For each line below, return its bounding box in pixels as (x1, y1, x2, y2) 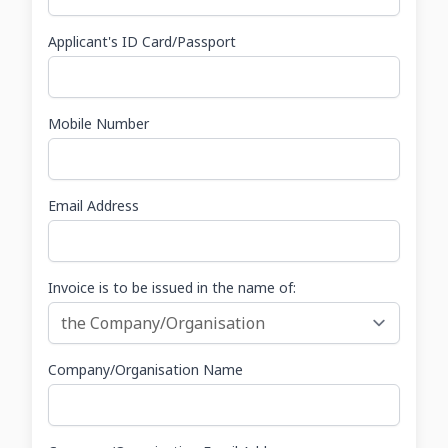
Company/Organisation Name (48, 360, 243, 379)
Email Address (48, 196, 139, 215)
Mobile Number (48, 114, 149, 133)
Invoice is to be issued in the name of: (48, 278, 296, 297)
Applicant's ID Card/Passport (48, 32, 236, 51)
